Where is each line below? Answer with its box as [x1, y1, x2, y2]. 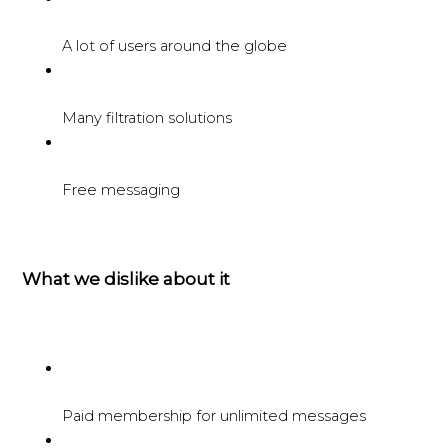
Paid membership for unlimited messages [62, 407, 367, 426]
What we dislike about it [22, 268, 231, 290]
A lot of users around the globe [62, 36, 288, 55]
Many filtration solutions [62, 108, 233, 127]
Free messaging [62, 180, 181, 199]
